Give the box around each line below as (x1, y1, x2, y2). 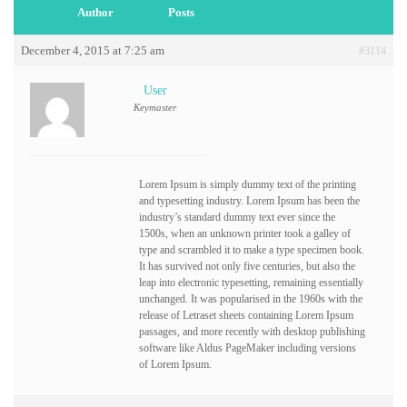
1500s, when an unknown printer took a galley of (139, 227, 351, 240)
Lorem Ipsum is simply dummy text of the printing (139, 178, 356, 191)
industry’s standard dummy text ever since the (139, 211, 335, 223)
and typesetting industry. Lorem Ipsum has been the (139, 194, 360, 207)
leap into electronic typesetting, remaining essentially (139, 276, 363, 289)
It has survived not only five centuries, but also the (139, 260, 355, 273)
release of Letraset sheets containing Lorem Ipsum (139, 309, 353, 322)
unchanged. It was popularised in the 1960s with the (139, 293, 362, 305)
